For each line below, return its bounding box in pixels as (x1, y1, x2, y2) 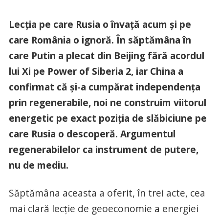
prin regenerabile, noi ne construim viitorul (8, 96, 206, 109)
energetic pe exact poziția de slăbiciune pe (8, 111, 207, 125)
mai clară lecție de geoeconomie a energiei (8, 202, 198, 215)
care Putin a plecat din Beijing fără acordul (8, 49, 204, 62)
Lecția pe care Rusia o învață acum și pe (8, 18, 191, 31)
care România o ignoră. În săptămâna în (8, 33, 191, 46)
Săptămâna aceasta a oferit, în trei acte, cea (8, 186, 205, 199)
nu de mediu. (8, 158, 68, 172)
